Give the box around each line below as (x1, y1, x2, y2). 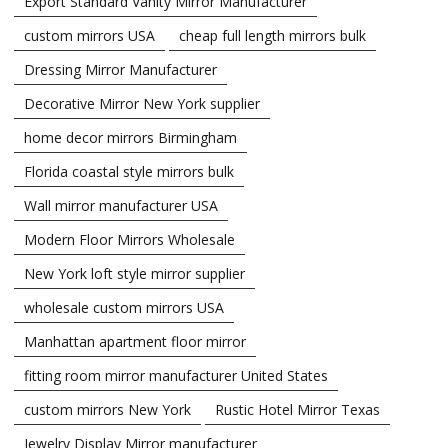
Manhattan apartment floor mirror (24, 331, 246, 351)
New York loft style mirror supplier (24, 263, 245, 283)
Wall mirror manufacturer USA (24, 195, 218, 215)
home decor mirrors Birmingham (24, 127, 237, 147)
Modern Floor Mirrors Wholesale (24, 229, 235, 249)
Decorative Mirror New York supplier (24, 93, 260, 113)
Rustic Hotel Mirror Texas (215, 399, 380, 419)
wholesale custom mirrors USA (24, 297, 224, 317)
